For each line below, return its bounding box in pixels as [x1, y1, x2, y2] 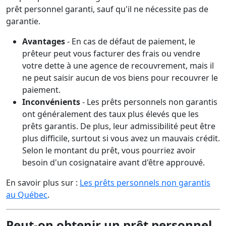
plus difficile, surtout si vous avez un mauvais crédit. [22, 133, 220, 144]
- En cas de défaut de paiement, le [65, 36, 195, 47]
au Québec [6, 189, 47, 200]
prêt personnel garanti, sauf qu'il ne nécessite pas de [6, 4, 208, 15]
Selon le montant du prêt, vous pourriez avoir [22, 145, 196, 156]
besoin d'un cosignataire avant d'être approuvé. [22, 157, 205, 168]
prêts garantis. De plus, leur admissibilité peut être [22, 121, 215, 132]
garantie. [6, 16, 40, 27]
